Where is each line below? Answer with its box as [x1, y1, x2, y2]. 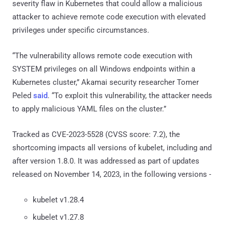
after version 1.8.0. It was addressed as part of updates [12, 156, 199, 166]
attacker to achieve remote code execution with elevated [12, 12, 205, 21]
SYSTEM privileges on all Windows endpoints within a [12, 64, 195, 74]
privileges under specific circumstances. [12, 25, 149, 35]
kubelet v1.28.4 [33, 195, 84, 204]
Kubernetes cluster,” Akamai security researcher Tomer [12, 77, 199, 87]
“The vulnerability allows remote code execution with [12, 51, 192, 60]
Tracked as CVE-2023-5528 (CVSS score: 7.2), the [12, 129, 180, 139]
